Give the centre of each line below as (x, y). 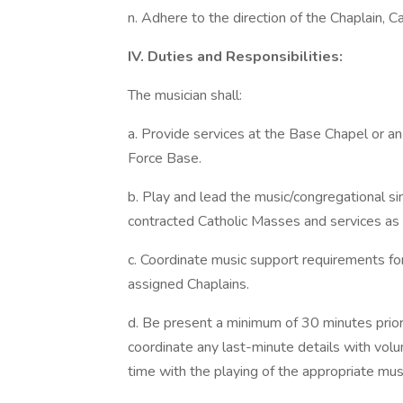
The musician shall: (185, 95)
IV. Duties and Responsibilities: (235, 57)
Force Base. (165, 158)
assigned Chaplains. (188, 284)
